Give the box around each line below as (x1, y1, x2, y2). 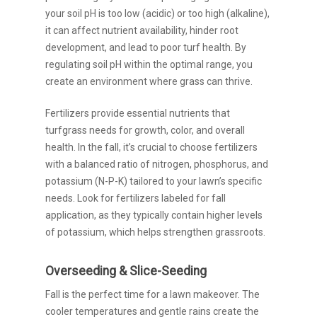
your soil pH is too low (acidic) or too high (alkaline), (45, 8, 270, 19)
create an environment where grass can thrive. (45, 76, 253, 87)
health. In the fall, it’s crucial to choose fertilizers (45, 142, 258, 153)
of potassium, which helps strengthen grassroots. (45, 226, 265, 238)
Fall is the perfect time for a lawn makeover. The (45, 289, 260, 300)
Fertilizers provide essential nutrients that (45, 108, 230, 119)
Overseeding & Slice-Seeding (45, 264, 207, 278)
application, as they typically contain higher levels (45, 209, 263, 221)
